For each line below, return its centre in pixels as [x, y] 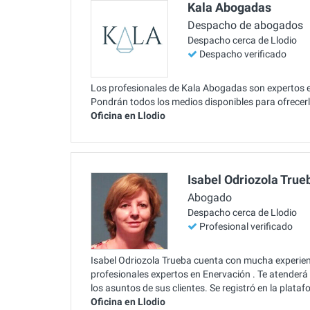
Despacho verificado [243, 54]
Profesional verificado [246, 227]
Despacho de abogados [245, 26]
